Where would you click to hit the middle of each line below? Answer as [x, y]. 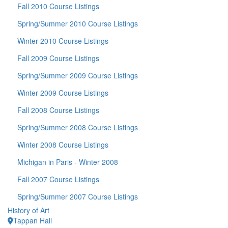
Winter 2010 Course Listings [63, 41]
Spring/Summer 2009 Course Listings [78, 75]
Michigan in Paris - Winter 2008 [68, 162]
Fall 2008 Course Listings [58, 110]
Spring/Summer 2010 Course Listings [78, 23]
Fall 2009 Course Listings [58, 58]
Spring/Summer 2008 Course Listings [78, 127]
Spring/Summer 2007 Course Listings [78, 196]
